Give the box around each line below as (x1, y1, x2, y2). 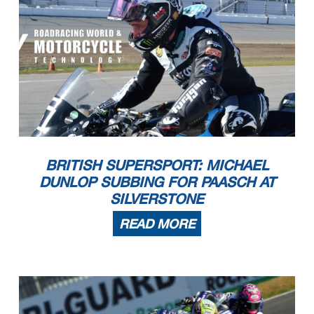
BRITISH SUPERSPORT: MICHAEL (46, 156, 268, 174)
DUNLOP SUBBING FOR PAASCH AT (39, 173, 275, 191)
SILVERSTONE (110, 190, 204, 207)
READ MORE (119, 216, 195, 232)
